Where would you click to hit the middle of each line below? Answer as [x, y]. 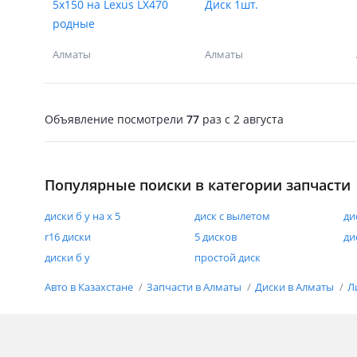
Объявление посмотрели [116, 119]
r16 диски [68, 237]
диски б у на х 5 [82, 216]
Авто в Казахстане [90, 287]
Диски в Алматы [296, 287]
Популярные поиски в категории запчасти [198, 185]
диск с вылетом [232, 216]
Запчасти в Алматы [195, 287]
